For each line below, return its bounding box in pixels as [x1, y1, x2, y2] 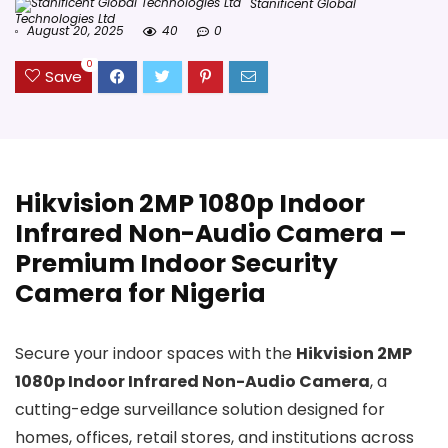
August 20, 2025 [23, 22, 124, 39]
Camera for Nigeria [15, 276, 266, 312]
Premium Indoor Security [15, 246, 338, 282]
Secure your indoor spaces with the [15, 342, 296, 366]
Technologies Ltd [15, 10, 115, 27]
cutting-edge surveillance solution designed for [15, 398, 385, 422]
